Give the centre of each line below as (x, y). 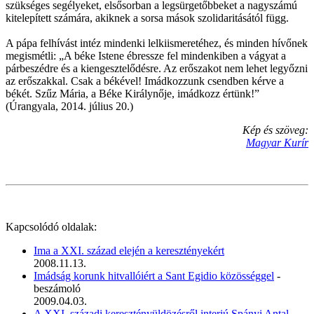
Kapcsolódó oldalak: (51, 226)
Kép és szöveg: (275, 130)
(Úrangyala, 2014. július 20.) (69, 106)
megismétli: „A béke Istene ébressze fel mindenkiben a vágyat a (146, 55)
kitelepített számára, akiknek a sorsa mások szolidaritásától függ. (147, 18)
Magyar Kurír (277, 142)
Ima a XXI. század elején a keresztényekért (129, 250)
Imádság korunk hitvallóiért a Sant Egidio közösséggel (154, 275)
